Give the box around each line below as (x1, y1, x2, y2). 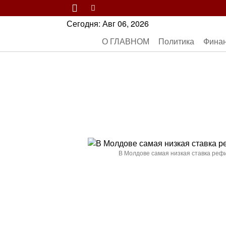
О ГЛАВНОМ (101, 35, 149, 47)
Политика (158, 35, 194, 47)
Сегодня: (67, 18, 102, 29)
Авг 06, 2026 (102, 18, 149, 29)
